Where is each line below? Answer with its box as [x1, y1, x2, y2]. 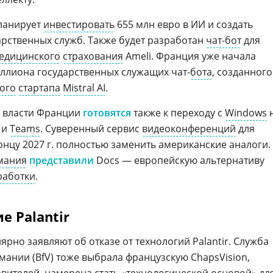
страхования [63, 49, 123, 63]
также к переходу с [131, 106, 225, 119]
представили [29, 154, 94, 167]
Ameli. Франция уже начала [123, 49, 256, 63]
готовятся [83, 106, 131, 119]
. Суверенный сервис [40, 122, 142, 135]
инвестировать [43, 18, 115, 31]
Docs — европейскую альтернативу [94, 154, 264, 167]
